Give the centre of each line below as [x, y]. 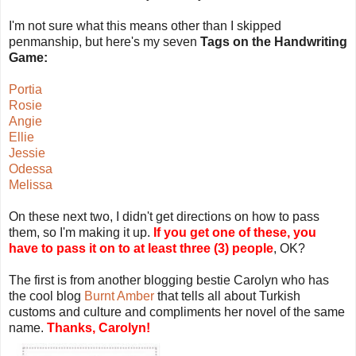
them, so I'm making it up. [81, 232]
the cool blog [46, 296]
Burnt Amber [119, 296]
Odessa [31, 168]
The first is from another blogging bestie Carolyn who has [169, 280]
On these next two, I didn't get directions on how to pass [164, 216]
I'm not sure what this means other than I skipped [145, 25]
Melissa [31, 184]
